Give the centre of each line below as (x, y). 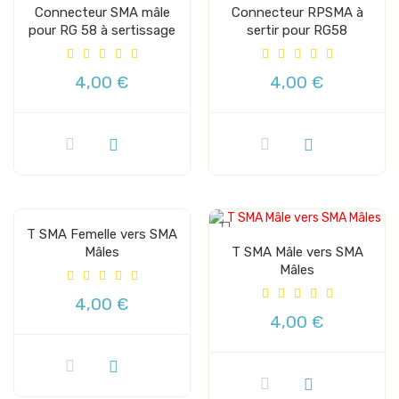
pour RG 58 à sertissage (102, 30)
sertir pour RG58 (297, 30)
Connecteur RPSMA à (297, 12)
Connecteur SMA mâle (102, 12)
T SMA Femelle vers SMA (102, 234)
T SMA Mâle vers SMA (297, 252)
